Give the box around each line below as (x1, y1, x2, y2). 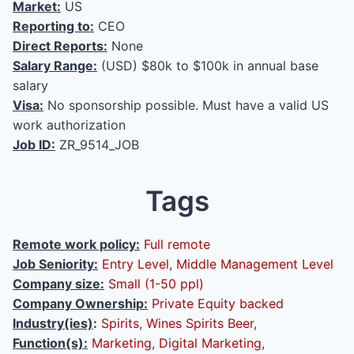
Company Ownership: (13, 296, 148, 311)
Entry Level (102, 256, 169, 272)
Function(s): (13, 335, 88, 351)
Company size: (13, 276, 104, 292)
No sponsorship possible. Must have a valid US (43, 96, 329, 113)
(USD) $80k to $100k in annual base (97, 57, 318, 73)
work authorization (13, 116, 126, 133)
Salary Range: (13, 57, 97, 73)
